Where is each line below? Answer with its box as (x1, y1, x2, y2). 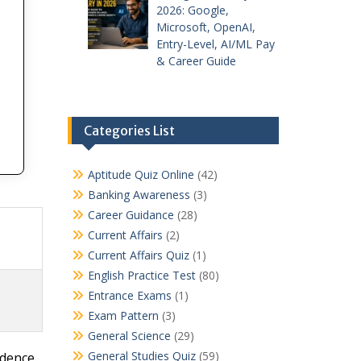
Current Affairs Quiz (87, 247, 189, 263)
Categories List (83, 122, 175, 139)
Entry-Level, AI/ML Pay (156, 36, 275, 52)
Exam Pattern (87, 308, 159, 324)
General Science (87, 328, 171, 344)
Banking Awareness (87, 187, 190, 203)
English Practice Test (87, 268, 196, 284)
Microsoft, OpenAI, (156, 19, 255, 35)
